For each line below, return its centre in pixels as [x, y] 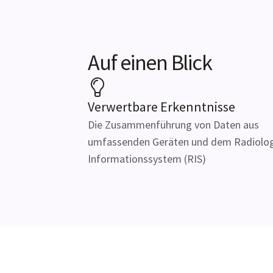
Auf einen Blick [150, 62]
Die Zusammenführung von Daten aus [173, 125]
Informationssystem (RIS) [147, 159]
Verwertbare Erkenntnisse [161, 107]
